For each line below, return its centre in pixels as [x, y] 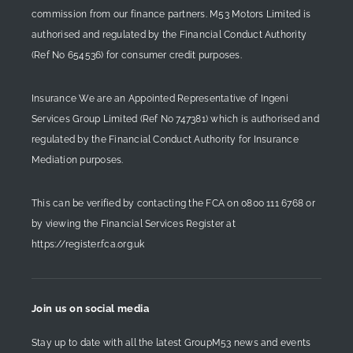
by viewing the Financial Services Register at [134, 223]
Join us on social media [90, 308]
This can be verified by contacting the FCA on [137, 203]
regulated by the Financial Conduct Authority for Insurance [165, 139]
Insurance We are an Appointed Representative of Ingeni [160, 98]
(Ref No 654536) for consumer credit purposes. [137, 55]
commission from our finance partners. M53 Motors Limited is [171, 14]
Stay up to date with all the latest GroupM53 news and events [171, 342]
